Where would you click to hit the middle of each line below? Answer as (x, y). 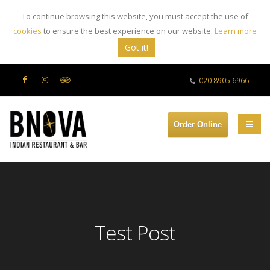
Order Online (198, 124)
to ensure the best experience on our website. (127, 31)
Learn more (236, 31)
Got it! (137, 47)
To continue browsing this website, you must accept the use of (135, 16)
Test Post (135, 233)
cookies (27, 31)
